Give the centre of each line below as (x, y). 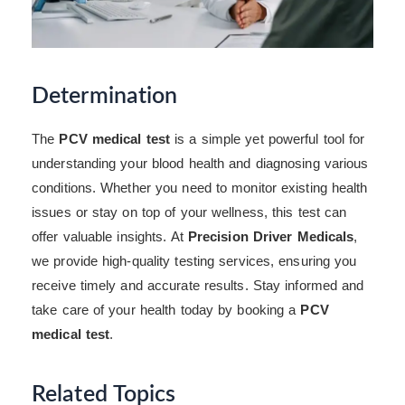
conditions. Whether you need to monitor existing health (200, 188)
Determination (105, 96)
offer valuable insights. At (110, 237)
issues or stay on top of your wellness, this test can (189, 212)
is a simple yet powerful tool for (268, 139)
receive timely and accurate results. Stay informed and (198, 286)
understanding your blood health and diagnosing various (200, 164)
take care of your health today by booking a (166, 310)
